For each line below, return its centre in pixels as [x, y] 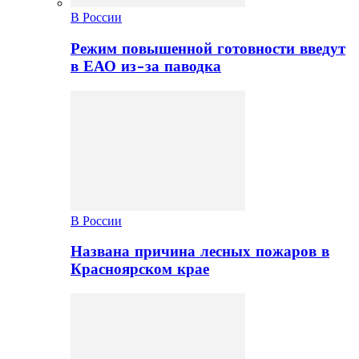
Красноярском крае [140, 270]
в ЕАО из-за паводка [146, 66]
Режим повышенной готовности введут [208, 48]
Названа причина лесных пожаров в [200, 252]
